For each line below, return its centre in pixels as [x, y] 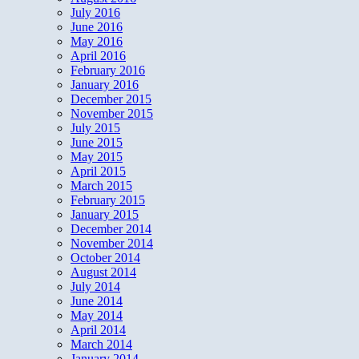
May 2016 [97, 41]
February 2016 [108, 70]
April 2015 [98, 171]
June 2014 [97, 301]
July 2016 [95, 12]
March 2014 [101, 344]
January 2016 [105, 84]
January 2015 [105, 214]
